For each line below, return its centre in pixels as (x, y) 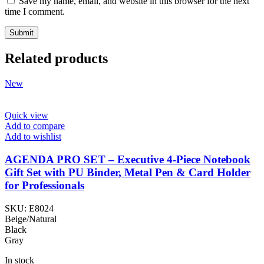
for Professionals (44, 185)
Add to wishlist (33, 137)
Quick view (27, 115)
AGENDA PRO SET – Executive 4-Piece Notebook (128, 159)
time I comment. (35, 12)
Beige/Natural (31, 219)
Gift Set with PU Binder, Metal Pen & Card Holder (128, 172)
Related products (56, 59)
